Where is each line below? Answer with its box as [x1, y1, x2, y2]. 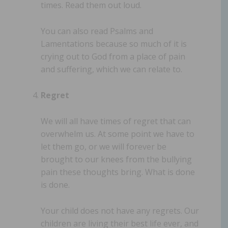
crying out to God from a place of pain [41, 50, 185, 62]
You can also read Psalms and [41, 25, 153, 37]
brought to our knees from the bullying [41, 153, 192, 165]
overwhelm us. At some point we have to [41, 128, 194, 139]
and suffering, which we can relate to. [41, 63, 182, 75]
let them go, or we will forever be [41, 140, 166, 152]
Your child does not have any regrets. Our [41, 205, 199, 216]
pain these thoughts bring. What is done [41, 166, 195, 178]
